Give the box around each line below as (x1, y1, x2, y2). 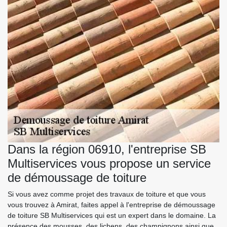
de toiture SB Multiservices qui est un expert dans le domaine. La (8, 211, 216, 220)
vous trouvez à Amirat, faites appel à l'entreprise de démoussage (8, 201, 215, 209)
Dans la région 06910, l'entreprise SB (8, 142, 206, 157)
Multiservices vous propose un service (8, 157, 211, 171)
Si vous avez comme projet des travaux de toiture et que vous (8, 190, 206, 199)
